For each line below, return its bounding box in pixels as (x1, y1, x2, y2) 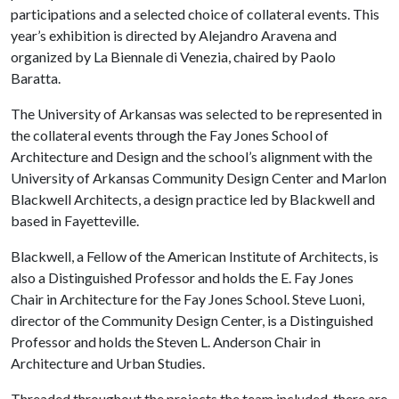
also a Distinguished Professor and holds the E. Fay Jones (11, 269, 354, 286)
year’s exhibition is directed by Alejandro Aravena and (11, 27, 337, 44)
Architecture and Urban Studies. (11, 354, 205, 371)
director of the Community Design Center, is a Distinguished (11, 312, 373, 329)
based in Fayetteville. (11, 212, 139, 229)
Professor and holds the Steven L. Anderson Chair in (11, 333, 321, 350)
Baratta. (11, 69, 63, 86)
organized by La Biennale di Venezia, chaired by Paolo (11, 48, 336, 65)
